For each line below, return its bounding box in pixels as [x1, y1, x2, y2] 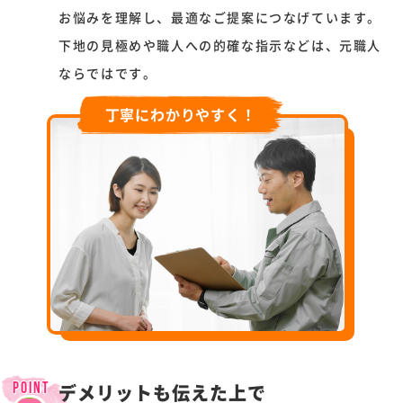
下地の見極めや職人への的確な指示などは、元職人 [58, 35, 382, 54]
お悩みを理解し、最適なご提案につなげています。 [58, 7, 382, 26]
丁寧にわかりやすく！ [104, 103, 256, 125]
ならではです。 [58, 63, 157, 82]
